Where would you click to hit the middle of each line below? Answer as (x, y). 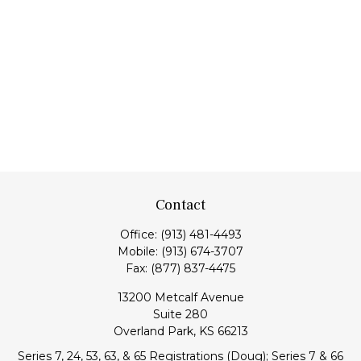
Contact (180, 205)
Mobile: (139, 251)
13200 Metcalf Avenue (180, 297)
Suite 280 (180, 314)
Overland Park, (154, 331)
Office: (140, 234)
